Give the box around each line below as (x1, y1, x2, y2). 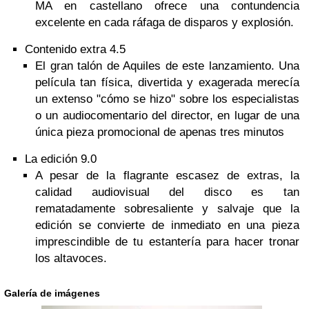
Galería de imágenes (4, 288, 100, 299)
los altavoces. (35, 252, 107, 265)
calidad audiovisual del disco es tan (35, 186, 299, 199)
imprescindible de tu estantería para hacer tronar (35, 235, 299, 248)
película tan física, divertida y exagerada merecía (35, 76, 299, 89)
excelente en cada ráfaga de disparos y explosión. (35, 16, 294, 29)
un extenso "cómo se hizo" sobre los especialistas (35, 92, 299, 106)
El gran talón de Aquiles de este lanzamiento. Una (35, 59, 299, 72)
